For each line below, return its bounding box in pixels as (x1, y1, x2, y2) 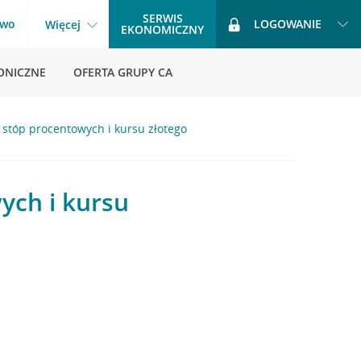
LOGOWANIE (254, 16, 322, 31)
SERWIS (142, 10, 183, 26)
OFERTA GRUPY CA (73, 64, 172, 80)
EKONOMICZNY (121, 22, 204, 37)
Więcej (45, 17, 81, 32)
